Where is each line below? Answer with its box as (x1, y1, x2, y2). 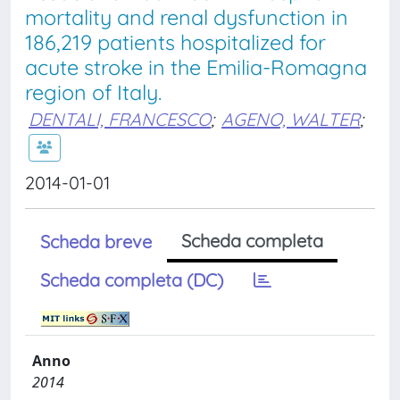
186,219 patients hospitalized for (25, 29, 326, 55)
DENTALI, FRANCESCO (29, 108, 211, 130)
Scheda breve (40, 230, 152, 253)
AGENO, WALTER (221, 108, 360, 130)
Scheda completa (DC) (40, 269, 223, 291)
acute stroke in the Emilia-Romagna (25, 54, 367, 80)
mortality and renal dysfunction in (25, 4, 348, 30)
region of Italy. (25, 79, 162, 105)
